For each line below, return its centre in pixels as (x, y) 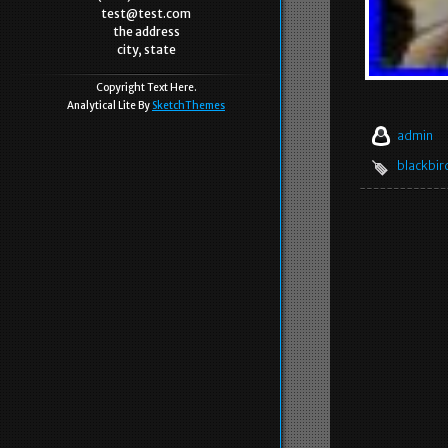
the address (146, 31)
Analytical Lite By (109, 105)
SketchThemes (188, 105)
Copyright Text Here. (146, 87)
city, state (146, 49)
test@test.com (146, 13)
